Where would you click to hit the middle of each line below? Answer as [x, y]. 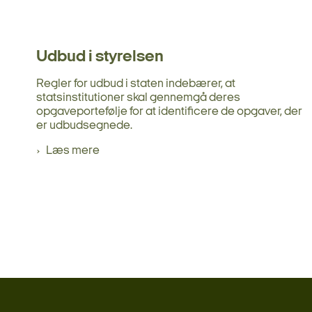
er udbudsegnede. [84, 125]
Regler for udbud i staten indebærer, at [136, 84]
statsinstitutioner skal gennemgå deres [138, 97]
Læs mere [73, 150]
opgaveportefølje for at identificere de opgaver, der [169, 111]
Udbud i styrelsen [100, 57]
